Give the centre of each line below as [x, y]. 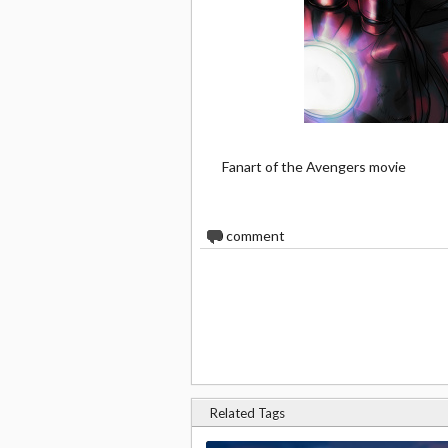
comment [254, 235]
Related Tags [247, 413]
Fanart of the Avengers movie [314, 166]
